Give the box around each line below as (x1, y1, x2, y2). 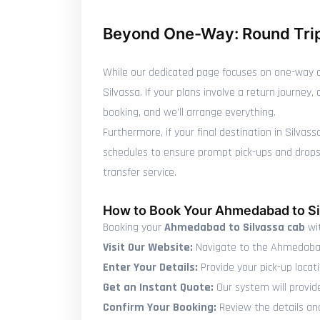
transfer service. (103, 165, 176, 180)
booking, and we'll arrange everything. (103, 105, 276, 120)
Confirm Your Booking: (103, 300, 216, 315)
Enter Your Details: (103, 260, 198, 275)
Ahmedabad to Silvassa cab (164, 220, 305, 235)
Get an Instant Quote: (103, 280, 214, 295)
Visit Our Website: (103, 240, 193, 255)
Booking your (103, 220, 164, 235)
